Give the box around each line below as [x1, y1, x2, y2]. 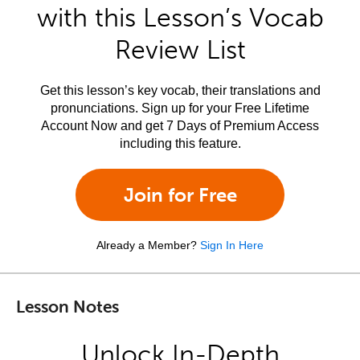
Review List [114, 35, 246, 65]
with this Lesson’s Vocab [36, 2, 324, 33]
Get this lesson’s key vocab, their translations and [39, 84, 321, 97]
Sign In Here [200, 239, 264, 252]
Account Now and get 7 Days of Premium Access [41, 119, 319, 133]
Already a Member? [96, 239, 197, 252]
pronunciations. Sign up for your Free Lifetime [51, 101, 309, 115]
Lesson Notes [16, 295, 119, 317]
